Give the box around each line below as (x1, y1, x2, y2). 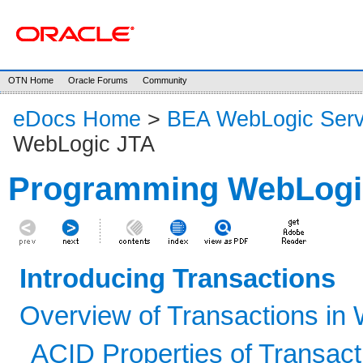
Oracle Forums (68, 75, 128, 85)
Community (143, 75, 187, 85)
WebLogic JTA (13, 132, 155, 156)
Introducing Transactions (19, 263, 335, 293)
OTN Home (8, 75, 53, 85)
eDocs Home (13, 107, 141, 131)
